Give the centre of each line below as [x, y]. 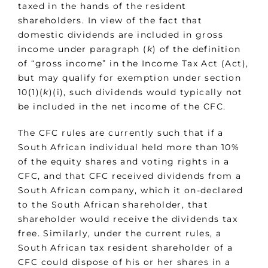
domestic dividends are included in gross [121, 35]
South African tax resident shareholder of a [126, 248]
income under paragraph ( [83, 49]
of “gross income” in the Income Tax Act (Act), [133, 64]
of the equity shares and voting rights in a [124, 162]
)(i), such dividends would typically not [146, 92]
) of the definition [197, 49]
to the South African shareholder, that [113, 205]
